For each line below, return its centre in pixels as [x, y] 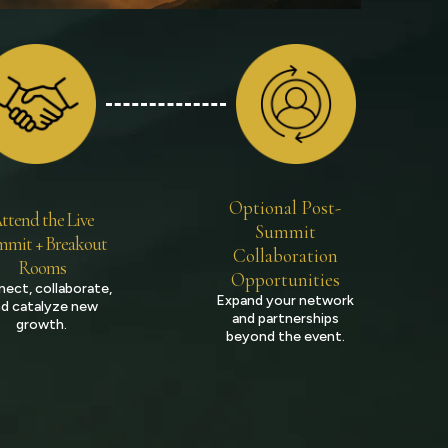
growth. [42, 324]
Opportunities [285, 279]
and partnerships [285, 318]
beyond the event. [285, 336]
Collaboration [285, 255]
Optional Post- [285, 207]
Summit [285, 231]
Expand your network [285, 300]
